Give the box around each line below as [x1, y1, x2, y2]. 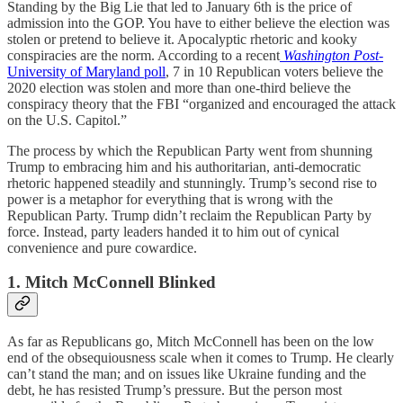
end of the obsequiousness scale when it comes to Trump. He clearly [7, 349, 394, 365]
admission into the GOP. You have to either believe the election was [7, 14, 390, 31]
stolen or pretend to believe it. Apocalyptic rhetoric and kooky [7, 31, 357, 47]
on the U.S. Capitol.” [7, 112, 127, 128]
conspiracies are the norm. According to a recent [7, 47, 280, 63]
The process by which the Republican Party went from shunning [7, 142, 372, 158]
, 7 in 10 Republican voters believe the [166, 63, 383, 79]
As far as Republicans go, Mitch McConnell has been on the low [7, 333, 374, 349]
